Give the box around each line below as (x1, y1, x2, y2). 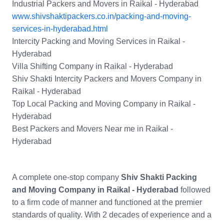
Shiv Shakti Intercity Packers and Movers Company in (12, 74, 201, 83)
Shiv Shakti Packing (121, 173, 197, 182)
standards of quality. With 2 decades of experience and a (12, 210, 211, 219)
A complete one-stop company (12, 173, 121, 182)
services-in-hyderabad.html (12, 24, 108, 33)
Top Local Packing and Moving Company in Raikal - (12, 99, 195, 108)
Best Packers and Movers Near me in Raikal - (12, 124, 173, 133)
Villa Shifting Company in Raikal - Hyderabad (12, 62, 173, 71)
